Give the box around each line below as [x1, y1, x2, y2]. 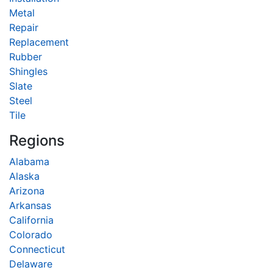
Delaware [9, 257, 52, 270]
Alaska [9, 169, 40, 182]
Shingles [9, 65, 48, 77]
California [9, 213, 54, 226]
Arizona [9, 184, 44, 197]
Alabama [9, 155, 49, 168]
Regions [9, 131, 65, 149]
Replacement [9, 35, 69, 48]
